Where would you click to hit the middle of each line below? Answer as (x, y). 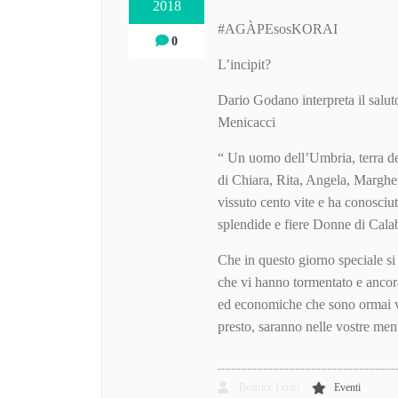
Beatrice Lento (268, 388)
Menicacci (247, 123)
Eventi (348, 388)
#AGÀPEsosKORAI (278, 29)
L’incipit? (245, 65)
